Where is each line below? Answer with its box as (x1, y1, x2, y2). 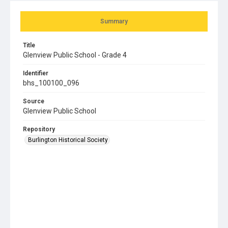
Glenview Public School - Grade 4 (23, 50, 127, 59)
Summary (100, 17, 128, 25)
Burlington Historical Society (28, 136, 108, 144)
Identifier (23, 69, 48, 77)
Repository (23, 125, 55, 133)
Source (23, 97, 44, 105)
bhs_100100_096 (23, 78, 79, 87)
